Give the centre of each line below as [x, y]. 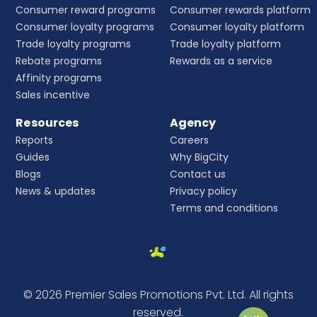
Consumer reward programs [86, 10]
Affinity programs [59, 78]
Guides [33, 157]
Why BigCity [199, 157]
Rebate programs [59, 61]
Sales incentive [53, 95]
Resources [47, 123]
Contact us [197, 174]
